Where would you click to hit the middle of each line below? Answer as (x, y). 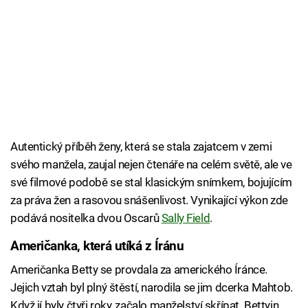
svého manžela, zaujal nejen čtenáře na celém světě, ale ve (151, 165)
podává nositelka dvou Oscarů (86, 218)
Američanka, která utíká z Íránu (97, 246)
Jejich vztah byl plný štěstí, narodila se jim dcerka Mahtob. (152, 287)
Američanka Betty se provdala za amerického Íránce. (139, 269)
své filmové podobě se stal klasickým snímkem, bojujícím (151, 183)
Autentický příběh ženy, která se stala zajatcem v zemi (141, 147)
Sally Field (186, 218)
